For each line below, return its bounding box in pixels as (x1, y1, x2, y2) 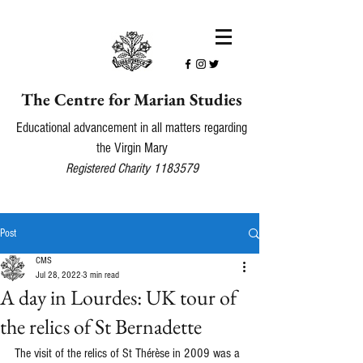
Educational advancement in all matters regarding (16, 120, 247, 135)
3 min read (83, 270, 119, 280)
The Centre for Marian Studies (21, 88, 242, 110)
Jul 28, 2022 (36, 270, 81, 280)
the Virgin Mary (96, 140, 168, 156)
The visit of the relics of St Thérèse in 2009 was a (15, 346, 243, 361)
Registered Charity (65, 160, 153, 176)
